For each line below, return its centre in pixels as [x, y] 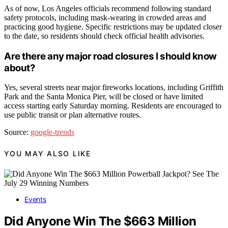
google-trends [52, 132]
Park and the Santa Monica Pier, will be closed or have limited [104, 97]
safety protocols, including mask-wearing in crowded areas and [105, 17]
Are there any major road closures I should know [111, 56]
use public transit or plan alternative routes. [73, 115]
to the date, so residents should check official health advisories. [104, 36]
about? [20, 68]
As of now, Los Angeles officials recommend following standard [108, 8]
